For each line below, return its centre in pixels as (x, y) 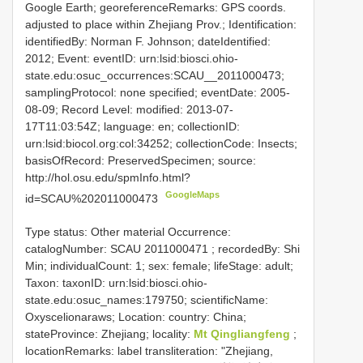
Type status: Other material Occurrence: (128, 231)
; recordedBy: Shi (254, 248)
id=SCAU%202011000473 (93, 198)
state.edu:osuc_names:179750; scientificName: (147, 299)
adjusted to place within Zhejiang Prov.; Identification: (161, 24)
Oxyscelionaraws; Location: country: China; (136, 316)
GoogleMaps (193, 194)
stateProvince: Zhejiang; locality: (109, 333)
